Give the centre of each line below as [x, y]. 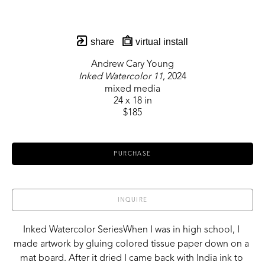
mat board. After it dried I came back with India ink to [131, 259]
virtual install [160, 42]
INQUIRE [132, 200]
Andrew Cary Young [132, 65]
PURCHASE [132, 154]
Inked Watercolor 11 [121, 77]
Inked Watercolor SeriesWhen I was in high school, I [131, 230]
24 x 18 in [132, 101]
